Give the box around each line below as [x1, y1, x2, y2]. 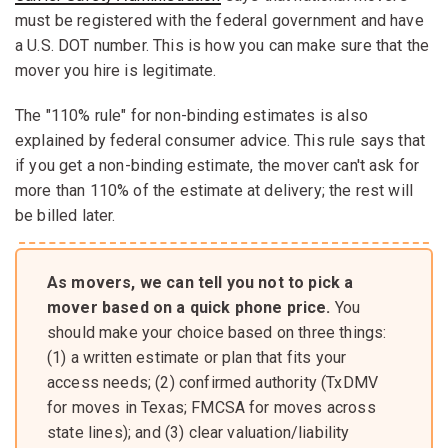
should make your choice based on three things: [47, 322, 387, 342]
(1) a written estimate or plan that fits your [47, 347, 347, 367]
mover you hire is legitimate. [15, 60, 217, 80]
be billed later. [15, 205, 116, 225]
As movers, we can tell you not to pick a [47, 272, 354, 292]
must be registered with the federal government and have [15, 10, 424, 30]
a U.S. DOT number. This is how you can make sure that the [15, 35, 430, 55]
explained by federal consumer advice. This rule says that [15, 130, 426, 150]
